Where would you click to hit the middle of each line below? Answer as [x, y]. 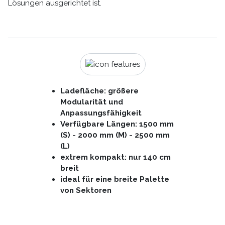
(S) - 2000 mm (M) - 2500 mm [115, 135]
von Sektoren [86, 190]
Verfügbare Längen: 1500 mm [117, 124]
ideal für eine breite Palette [115, 179]
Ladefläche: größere [100, 91]
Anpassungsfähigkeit [101, 113]
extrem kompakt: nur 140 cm [116, 157]
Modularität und [92, 102]
